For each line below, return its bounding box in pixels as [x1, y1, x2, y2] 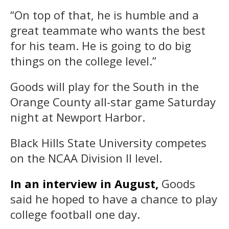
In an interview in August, [10, 175, 158, 191]
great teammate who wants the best [10, 22, 205, 38]
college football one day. [10, 206, 140, 222]
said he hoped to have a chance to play [10, 191, 217, 207]
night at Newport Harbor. [10, 109, 145, 125]
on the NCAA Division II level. [10, 150, 162, 166]
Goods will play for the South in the [10, 78, 199, 94]
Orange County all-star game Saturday [10, 94, 216, 109]
